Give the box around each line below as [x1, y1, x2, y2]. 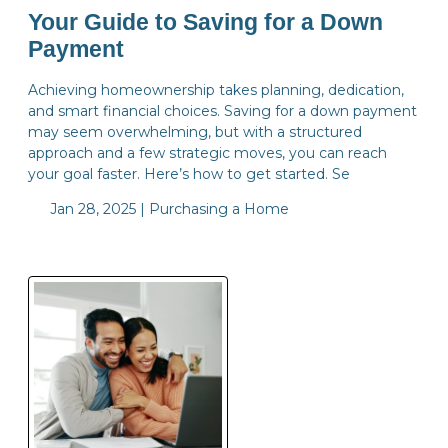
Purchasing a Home [148, 199, 289, 218]
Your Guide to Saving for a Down [28, 9, 383, 35]
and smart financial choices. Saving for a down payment [28, 101, 417, 120]
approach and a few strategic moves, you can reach [28, 143, 387, 162]
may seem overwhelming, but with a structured [28, 122, 362, 141]
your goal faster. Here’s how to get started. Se [28, 164, 350, 183]
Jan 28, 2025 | [45, 199, 149, 218]
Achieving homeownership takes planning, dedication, [28, 80, 404, 99]
